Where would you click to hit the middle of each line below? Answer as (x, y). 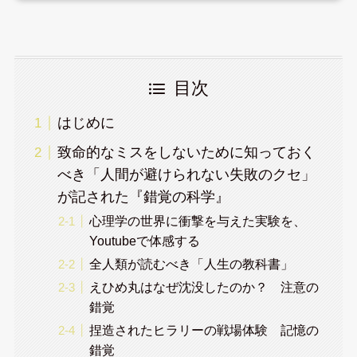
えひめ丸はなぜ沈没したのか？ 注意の (204, 287)
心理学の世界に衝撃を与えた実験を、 (197, 221)
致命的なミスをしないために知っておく (186, 153)
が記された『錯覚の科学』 (143, 197)
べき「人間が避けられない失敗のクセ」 (186, 175)
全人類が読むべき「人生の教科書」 (191, 264)
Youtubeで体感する (144, 241)
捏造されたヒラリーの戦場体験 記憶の (204, 330)
